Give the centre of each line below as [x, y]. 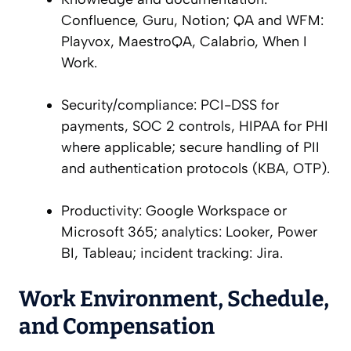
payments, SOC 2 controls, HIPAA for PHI [195, 127]
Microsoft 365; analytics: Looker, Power [189, 232]
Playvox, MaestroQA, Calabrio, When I [184, 42]
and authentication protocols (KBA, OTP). [195, 169]
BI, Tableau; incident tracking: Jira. [172, 253]
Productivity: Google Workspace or [174, 211]
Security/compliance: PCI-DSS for [170, 105]
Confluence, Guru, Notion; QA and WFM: [192, 21]
